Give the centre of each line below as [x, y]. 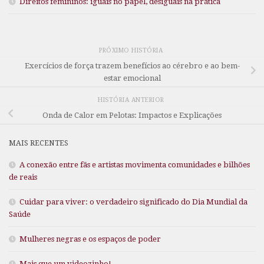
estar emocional [132, 78]
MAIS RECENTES [39, 143]
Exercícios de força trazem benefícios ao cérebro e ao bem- [132, 65]
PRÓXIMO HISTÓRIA [132, 50]
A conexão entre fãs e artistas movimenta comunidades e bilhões [135, 165]
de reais [23, 177]
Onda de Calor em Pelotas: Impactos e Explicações [132, 115]
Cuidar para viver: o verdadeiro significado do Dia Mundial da [133, 202]
